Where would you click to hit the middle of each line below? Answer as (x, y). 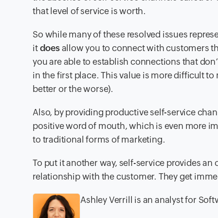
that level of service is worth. (90, 11)
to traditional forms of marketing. (99, 139)
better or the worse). (73, 89)
